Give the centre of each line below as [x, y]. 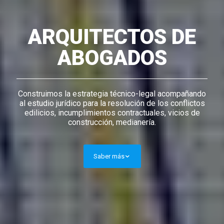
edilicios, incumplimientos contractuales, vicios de [112, 112]
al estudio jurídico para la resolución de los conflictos [112, 103]
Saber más [109, 156]
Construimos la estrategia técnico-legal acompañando [112, 93]
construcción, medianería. [112, 122]
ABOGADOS [112, 57]
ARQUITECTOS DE [112, 36]
